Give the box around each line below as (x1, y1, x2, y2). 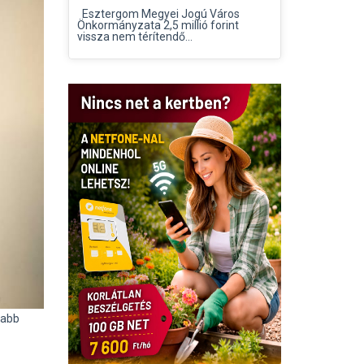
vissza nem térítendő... (76, 30, 193, 43)
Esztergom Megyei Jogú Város (76, 7, 240, 20)
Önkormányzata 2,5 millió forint (76, 19, 239, 32)
